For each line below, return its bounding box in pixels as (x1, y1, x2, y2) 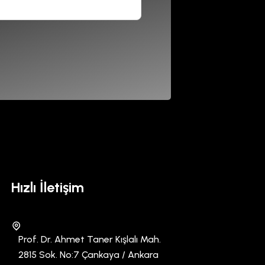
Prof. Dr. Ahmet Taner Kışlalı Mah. (18, 233, 161, 245)
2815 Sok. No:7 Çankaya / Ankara (18, 248, 159, 260)
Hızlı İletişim (11, 178, 84, 196)
